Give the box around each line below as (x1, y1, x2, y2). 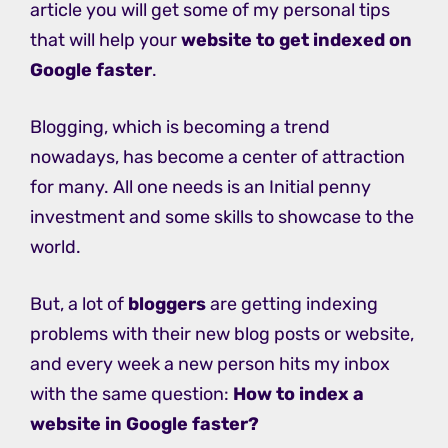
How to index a (233, 382, 364, 405)
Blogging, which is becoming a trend (30, 115, 330, 138)
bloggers (128, 292, 210, 315)
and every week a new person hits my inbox (30, 352, 390, 375)
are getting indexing (210, 292, 378, 315)
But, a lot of (30, 292, 128, 315)
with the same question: (30, 382, 233, 405)
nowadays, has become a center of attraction (30, 145, 405, 168)
